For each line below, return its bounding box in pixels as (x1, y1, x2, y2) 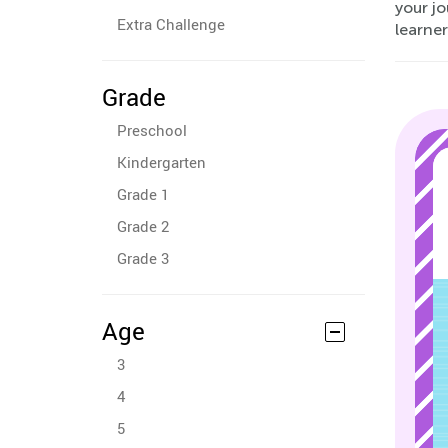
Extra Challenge (117, 14, 225, 34)
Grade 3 (117, 248, 169, 268)
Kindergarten (117, 152, 206, 172)
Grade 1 (117, 184, 169, 204)
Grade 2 (117, 216, 169, 236)
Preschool (117, 120, 187, 140)
